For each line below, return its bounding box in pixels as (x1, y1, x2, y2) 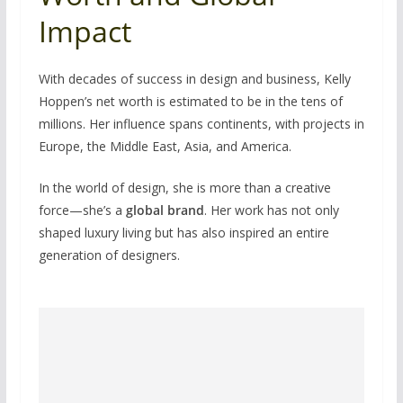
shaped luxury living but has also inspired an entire (38, 223, 329, 241)
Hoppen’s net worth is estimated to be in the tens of (38, 92, 343, 110)
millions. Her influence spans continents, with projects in (38, 114, 364, 132)
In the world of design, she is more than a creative (38, 178, 331, 196)
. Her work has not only (203, 201, 339, 219)
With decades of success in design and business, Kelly (38, 69, 351, 87)
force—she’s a (38, 201, 126, 219)
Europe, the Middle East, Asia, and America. (38, 137, 291, 155)
